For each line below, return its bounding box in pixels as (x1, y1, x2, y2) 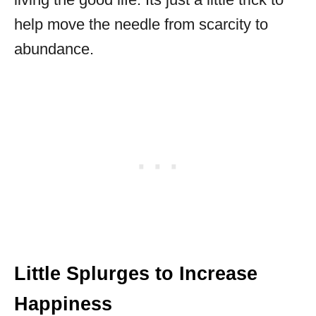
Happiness (14, 293, 112, 315)
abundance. (14, 40, 94, 58)
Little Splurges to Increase (14, 263, 257, 284)
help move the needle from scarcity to (14, 16, 268, 33)
